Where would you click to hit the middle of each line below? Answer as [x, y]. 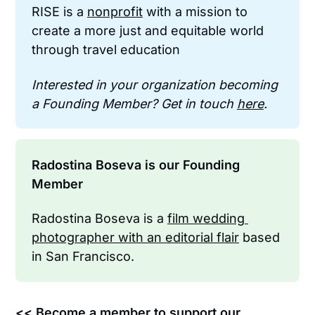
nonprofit [115, 12]
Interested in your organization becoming [154, 84]
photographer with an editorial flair [135, 238]
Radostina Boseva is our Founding [135, 165]
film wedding [206, 219]
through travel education [105, 50]
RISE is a [59, 12]
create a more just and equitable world [147, 31]
